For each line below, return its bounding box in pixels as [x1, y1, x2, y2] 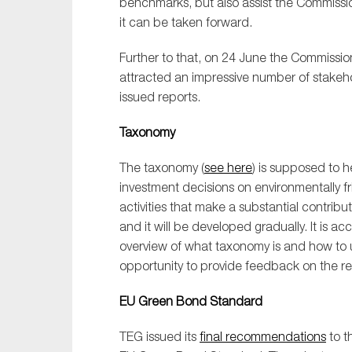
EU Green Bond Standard [119, 294, 262, 308]
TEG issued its [119, 329, 200, 343]
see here [204, 160, 252, 174]
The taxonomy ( [119, 160, 204, 174]
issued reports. [119, 90, 200, 104]
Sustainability [261, 9, 333, 23]
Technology [261, 64, 324, 78]
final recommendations [200, 329, 326, 343]
